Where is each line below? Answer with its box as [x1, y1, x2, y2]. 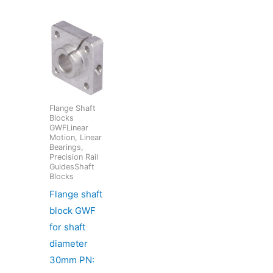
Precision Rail [49, 152, 99, 162]
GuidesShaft [49, 162, 95, 172]
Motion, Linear [49, 133, 102, 143]
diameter [49, 237, 88, 249]
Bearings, [49, 143, 84, 152]
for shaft [49, 221, 86, 233]
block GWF [49, 204, 96, 216]
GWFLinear [49, 123, 89, 133]
